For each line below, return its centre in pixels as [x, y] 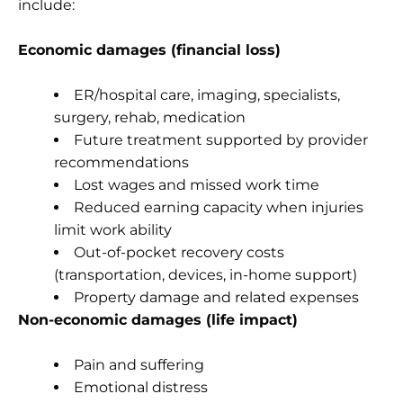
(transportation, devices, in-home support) [206, 274]
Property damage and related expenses [216, 297]
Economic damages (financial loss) [149, 49]
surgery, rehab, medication [150, 117]
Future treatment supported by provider [221, 139]
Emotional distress [141, 387]
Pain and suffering [139, 364]
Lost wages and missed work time [197, 184]
